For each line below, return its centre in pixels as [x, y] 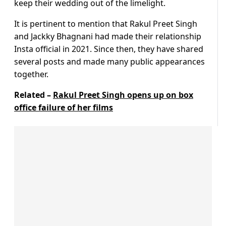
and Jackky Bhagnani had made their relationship [108, 37]
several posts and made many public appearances [109, 62]
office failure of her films [64, 108]
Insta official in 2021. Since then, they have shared [109, 49]
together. [31, 74]
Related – [34, 95]
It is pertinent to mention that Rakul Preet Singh [106, 24]
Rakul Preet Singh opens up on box [123, 95]
